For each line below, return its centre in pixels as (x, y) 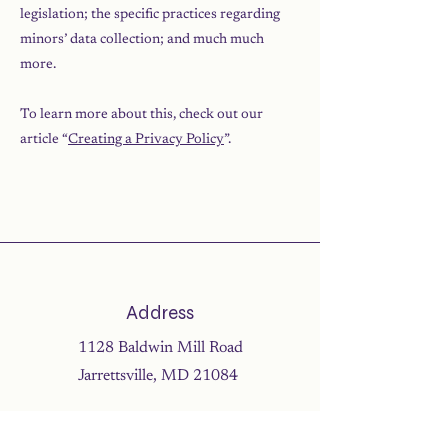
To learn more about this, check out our (141, 115)
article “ (44, 140)
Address (160, 312)
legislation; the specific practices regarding (150, 15)
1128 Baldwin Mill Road (160, 348)
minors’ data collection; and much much (142, 40)
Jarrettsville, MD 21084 (160, 376)
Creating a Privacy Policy (146, 140)
